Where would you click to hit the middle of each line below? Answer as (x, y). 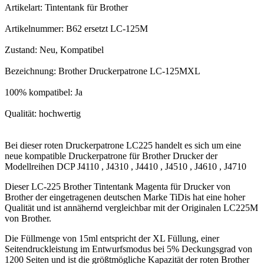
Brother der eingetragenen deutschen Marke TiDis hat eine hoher (125, 197)
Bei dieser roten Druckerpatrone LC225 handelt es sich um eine (123, 146)
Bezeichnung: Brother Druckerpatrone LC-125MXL (103, 71)
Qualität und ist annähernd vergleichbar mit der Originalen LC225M (131, 208)
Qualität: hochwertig (43, 114)
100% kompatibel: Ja (44, 93)
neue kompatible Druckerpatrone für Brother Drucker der (111, 156)
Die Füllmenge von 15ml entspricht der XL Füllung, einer (112, 239)
